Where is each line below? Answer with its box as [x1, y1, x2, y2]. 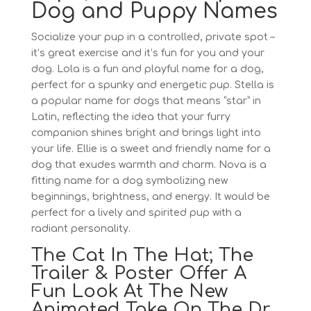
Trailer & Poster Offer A [31, 263, 246, 283]
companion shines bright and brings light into [31, 128, 261, 138]
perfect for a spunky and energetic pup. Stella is [31, 80, 274, 90]
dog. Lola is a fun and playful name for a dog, [31, 64, 264, 74]
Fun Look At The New [31, 281, 228, 301]
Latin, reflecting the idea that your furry [31, 112, 230, 122]
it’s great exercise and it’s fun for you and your [31, 48, 264, 58]
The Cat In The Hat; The [31, 245, 253, 265]
